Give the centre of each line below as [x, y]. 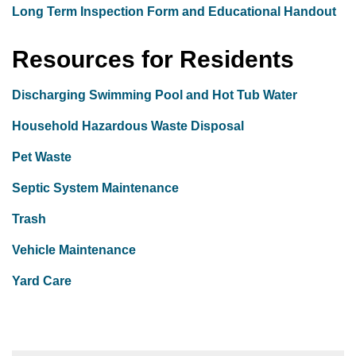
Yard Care [43, 281]
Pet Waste [43, 157]
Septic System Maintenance [97, 188]
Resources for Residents [153, 59]
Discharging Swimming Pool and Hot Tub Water [156, 95]
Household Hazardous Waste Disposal [130, 126]
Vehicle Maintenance [74, 250]
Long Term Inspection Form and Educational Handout [174, 12]
